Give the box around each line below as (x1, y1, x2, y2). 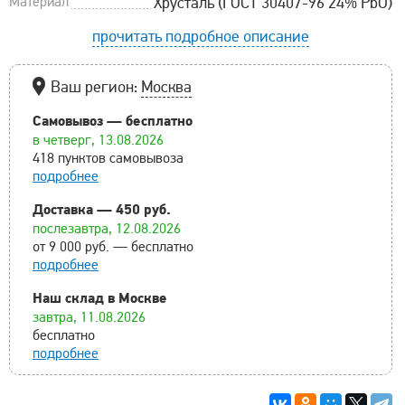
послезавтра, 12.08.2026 (33, 219, 181, 238)
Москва (141, 76, 192, 97)
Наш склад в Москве (33, 287, 167, 306)
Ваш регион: (51, 76, 141, 97)
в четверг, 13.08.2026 (33, 130, 164, 149)
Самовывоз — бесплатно (33, 110, 193, 129)
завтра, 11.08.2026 (33, 307, 146, 326)
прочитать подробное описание (91, 25, 309, 46)
